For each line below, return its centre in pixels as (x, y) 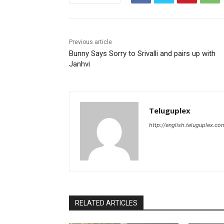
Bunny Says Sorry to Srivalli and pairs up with (142, 53)
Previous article (90, 42)
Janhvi (79, 64)
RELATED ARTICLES (106, 203)
